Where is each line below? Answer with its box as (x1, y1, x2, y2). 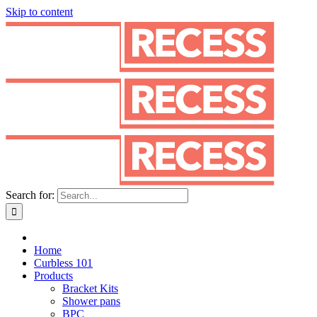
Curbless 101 (34, 257, 93, 269)
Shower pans (62, 295, 120, 307)
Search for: (6, 189, 54, 201)
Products (34, 270, 73, 282)
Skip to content (6, 6, 73, 18)
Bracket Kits (62, 282, 118, 294)
